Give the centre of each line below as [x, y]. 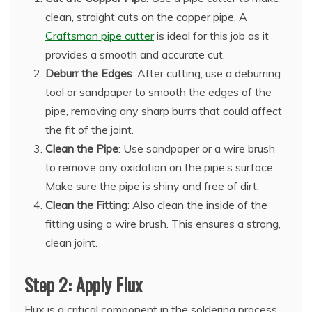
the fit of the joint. [89, 130]
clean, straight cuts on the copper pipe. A [146, 17]
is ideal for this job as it [211, 36]
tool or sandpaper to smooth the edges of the [158, 92]
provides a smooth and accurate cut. [135, 55]
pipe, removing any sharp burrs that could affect [164, 111]
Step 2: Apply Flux [83, 285]
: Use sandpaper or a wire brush [197, 149]
